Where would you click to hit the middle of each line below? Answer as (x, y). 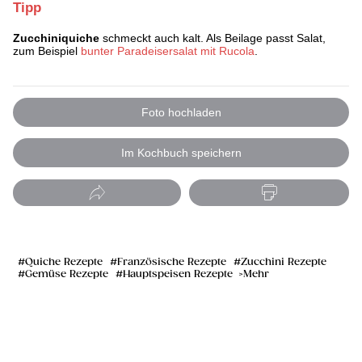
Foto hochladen (181, 113)
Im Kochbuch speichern (181, 153)
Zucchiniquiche (56, 38)
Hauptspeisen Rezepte (178, 275)
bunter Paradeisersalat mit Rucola (168, 51)
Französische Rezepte (172, 263)
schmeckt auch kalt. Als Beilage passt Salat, (213, 38)
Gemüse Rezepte (67, 275)
